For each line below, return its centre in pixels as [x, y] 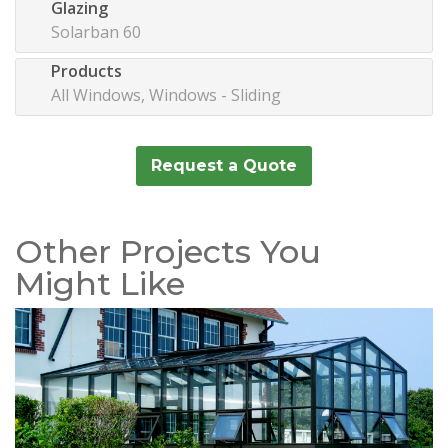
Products [86, 70]
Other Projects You [168, 251]
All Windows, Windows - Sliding [166, 94]
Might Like [100, 283]
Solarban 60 [96, 31]
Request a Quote [224, 165]
